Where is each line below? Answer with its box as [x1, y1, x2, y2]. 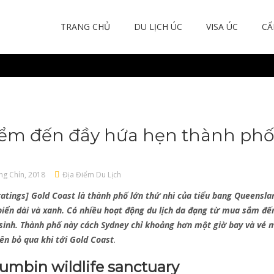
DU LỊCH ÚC [134, 21, 182, 32]
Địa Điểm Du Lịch [62, 169, 121, 180]
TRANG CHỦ [61, 21, 110, 32]
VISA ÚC [206, 21, 238, 32]
